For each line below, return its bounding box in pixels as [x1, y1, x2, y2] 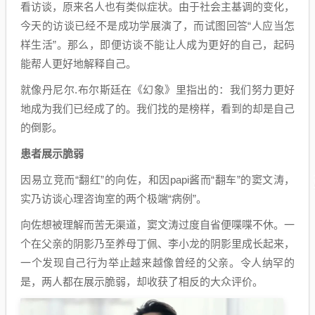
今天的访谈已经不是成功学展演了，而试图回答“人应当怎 [20, 20, 295, 32]
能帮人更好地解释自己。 [20, 58, 136, 70]
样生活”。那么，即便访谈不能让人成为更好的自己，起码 [20, 39, 295, 51]
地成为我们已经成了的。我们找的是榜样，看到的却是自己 [20, 103, 295, 115]
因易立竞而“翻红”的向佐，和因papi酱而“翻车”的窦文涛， [20, 174, 295, 186]
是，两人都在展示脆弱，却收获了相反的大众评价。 [20, 276, 263, 288]
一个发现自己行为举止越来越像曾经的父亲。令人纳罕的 [20, 257, 295, 269]
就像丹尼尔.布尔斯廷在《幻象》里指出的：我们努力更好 [20, 84, 295, 96]
